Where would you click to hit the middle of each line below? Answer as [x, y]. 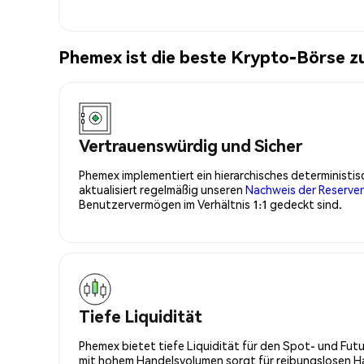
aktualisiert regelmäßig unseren [162, 189]
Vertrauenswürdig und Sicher [191, 145]
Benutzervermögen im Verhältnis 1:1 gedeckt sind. [210, 204]
